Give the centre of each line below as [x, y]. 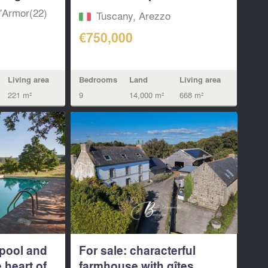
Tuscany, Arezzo [134, 16]
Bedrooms [98, 80]
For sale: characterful [138, 250]
